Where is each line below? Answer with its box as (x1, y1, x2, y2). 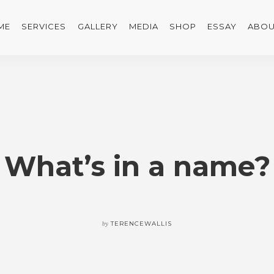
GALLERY (77, 21, 118, 31)
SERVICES (21, 21, 67, 31)
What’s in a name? (4, 149, 270, 183)
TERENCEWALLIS (111, 220, 172, 228)
